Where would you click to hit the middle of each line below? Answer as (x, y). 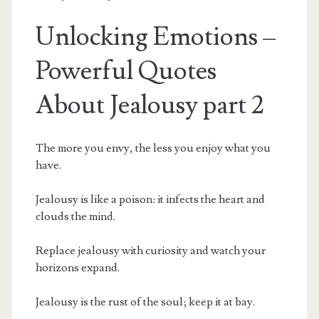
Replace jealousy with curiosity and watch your (150, 250)
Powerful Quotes (126, 71)
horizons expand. (77, 267)
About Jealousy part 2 (150, 105)
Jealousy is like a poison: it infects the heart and (150, 199)
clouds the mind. (75, 216)
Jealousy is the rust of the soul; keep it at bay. (145, 302)
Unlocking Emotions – (155, 37)
